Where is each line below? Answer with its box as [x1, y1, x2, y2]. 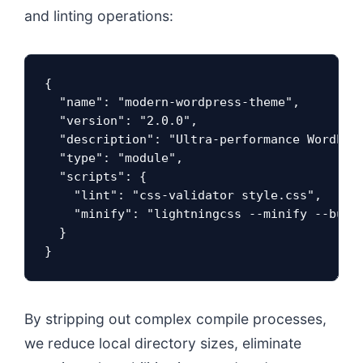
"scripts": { [45, 169, 147, 185]
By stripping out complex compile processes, [24, 310, 327, 328]
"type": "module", [45, 151, 183, 166]
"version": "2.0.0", [45, 113, 198, 129]
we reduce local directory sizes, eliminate [24, 335, 301, 352]
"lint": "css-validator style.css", [45, 188, 322, 203]
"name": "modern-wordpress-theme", [45, 95, 300, 110]
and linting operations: [24, 7, 173, 25]
